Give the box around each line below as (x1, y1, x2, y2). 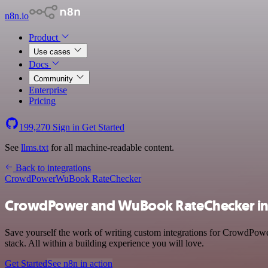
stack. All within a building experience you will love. (5, 237, 204, 248)
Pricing (29, 96, 56, 106)
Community (33, 74, 75, 83)
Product (29, 32, 60, 42)
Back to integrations (13, 163, 91, 173)
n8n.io (5, 11, 29, 21)
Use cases (33, 47, 73, 56)
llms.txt (21, 142, 48, 153)
